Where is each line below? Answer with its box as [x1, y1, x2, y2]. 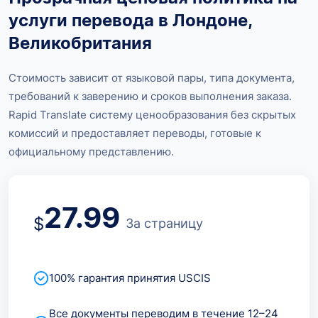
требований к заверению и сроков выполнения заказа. [9, 89, 292, 103]
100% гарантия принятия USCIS [49, 270, 211, 285]
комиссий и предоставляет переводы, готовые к [9, 126, 261, 140]
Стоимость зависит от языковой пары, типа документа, [9, 70, 295, 84]
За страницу [126, 215, 203, 231]
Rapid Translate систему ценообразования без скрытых [9, 107, 296, 121]
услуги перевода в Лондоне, [9, 9, 252, 31]
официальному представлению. [9, 144, 174, 158]
